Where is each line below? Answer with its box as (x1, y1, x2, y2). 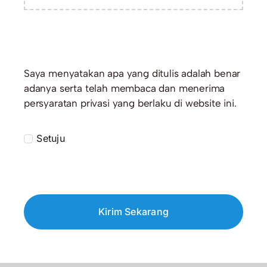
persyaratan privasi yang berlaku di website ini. (23, 97, 237, 109)
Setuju (36, 132, 65, 144)
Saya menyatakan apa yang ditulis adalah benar (23, 67, 241, 79)
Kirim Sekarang (98, 206, 169, 218)
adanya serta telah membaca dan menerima (23, 82, 225, 94)
